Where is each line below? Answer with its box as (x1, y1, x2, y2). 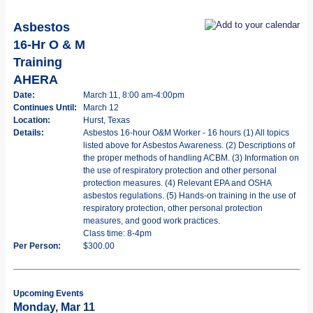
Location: (13, 115, 50, 125)
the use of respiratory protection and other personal (83, 165, 277, 175)
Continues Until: (13, 102, 77, 112)
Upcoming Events (13, 288, 84, 298)
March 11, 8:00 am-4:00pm (83, 89, 184, 100)
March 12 (83, 102, 119, 112)
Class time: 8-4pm (83, 228, 152, 238)
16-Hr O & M (13, 37, 85, 52)
